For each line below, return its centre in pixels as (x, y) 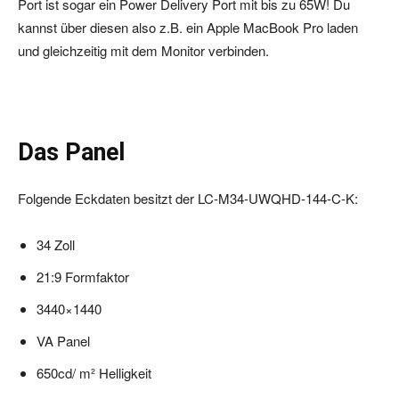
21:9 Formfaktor (83, 277)
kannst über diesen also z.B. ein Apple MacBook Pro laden (188, 28)
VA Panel (63, 341)
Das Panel (71, 153)
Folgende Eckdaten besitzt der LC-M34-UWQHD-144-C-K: (188, 199)
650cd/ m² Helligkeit (94, 373)
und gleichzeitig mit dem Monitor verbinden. (143, 51)
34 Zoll (56, 245)
